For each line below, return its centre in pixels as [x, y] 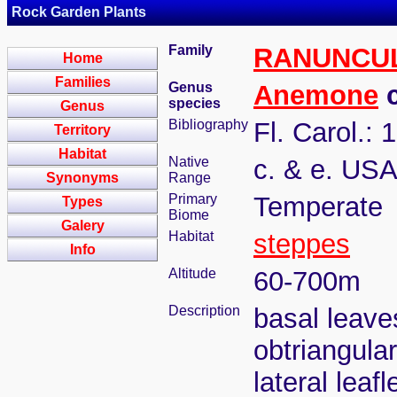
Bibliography [208, 125]
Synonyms [82, 178]
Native [189, 162]
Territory [82, 130]
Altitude [192, 273]
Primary [193, 199]
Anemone [316, 95]
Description [204, 311]
